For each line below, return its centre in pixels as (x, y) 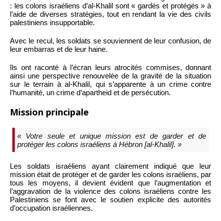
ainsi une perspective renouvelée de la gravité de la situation (110, 76)
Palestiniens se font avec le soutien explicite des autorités (110, 200)
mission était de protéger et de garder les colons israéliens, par (110, 175)
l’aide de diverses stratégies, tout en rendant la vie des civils (110, 14)
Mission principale (49, 112)
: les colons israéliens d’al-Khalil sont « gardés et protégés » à (110, 6)
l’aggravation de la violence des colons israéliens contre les (110, 191)
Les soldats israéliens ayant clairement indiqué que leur (110, 166)
